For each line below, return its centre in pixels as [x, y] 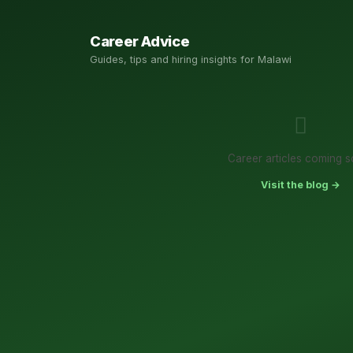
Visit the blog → [300, 185]
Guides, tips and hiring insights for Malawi [191, 60]
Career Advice [140, 41]
